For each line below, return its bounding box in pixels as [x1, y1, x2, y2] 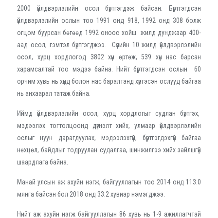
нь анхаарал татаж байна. [17, 89, 91, 97]
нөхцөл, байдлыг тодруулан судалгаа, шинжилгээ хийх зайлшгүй [17, 145, 201, 154]
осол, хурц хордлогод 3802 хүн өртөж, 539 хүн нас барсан [17, 53, 201, 61]
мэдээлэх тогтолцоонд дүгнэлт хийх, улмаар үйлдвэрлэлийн [17, 121, 201, 129]
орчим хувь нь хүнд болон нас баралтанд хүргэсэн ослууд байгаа [17, 77, 201, 85]
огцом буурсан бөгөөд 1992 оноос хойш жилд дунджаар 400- [17, 28, 201, 36]
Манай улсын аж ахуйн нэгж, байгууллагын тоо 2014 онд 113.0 [17, 178, 201, 186]
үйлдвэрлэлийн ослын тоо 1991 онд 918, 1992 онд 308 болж [17, 16, 201, 24]
